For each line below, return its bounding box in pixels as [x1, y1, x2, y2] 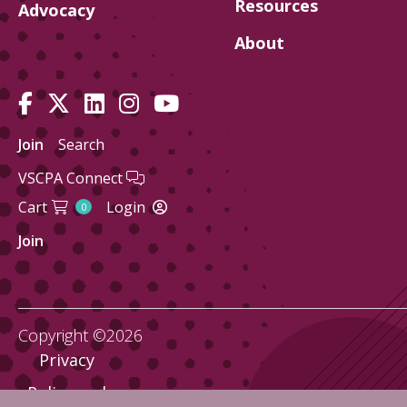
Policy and [26, 382, 106, 404]
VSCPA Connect [18, 167, 126, 188]
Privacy [38, 349, 94, 372]
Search [58, 134, 104, 154]
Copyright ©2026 [18, 324, 143, 347]
